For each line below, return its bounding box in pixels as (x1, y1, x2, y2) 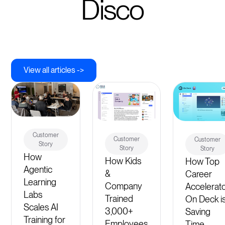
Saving (185, 206, 211, 217)
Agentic (24, 164, 53, 175)
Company (105, 180, 143, 191)
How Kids (105, 155, 142, 166)
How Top (185, 156, 220, 167)
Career (185, 168, 212, 179)
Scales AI (24, 202, 59, 213)
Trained (105, 193, 134, 204)
